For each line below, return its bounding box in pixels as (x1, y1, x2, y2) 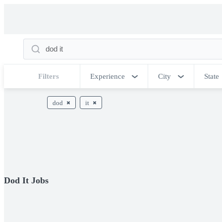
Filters (38, 72, 59, 80)
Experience (90, 72, 125, 80)
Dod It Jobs (4, 175, 49, 185)
